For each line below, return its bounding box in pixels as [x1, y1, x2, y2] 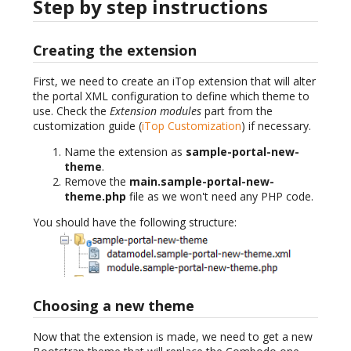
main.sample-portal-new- [129, 174, 274, 190]
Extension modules [110, 103, 201, 119]
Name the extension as [64, 144, 186, 160]
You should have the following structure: [33, 215, 237, 230]
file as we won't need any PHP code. [126, 189, 313, 204]
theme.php [64, 189, 126, 204]
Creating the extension [33, 41, 197, 60]
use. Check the [33, 103, 110, 119]
